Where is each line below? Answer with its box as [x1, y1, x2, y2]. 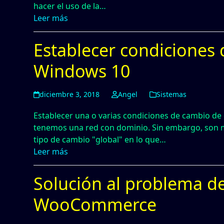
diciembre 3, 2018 [39, 89, 100, 99]
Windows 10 [33, 59, 130, 82]
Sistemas [156, 89, 186, 99]
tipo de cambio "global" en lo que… [33, 134, 166, 145]
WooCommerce [33, 193, 157, 216]
